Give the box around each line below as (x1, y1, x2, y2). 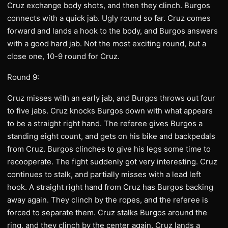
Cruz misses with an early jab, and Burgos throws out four (7, 93, 215, 103)
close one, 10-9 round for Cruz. (7, 51, 120, 61)
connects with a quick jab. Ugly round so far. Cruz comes (7, 13, 211, 23)
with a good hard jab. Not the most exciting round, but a (7, 39, 206, 48)
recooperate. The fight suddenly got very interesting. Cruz (7, 157, 217, 166)
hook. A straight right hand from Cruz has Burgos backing (7, 182, 213, 192)
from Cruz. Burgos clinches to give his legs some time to (7, 144, 211, 154)
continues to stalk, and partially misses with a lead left (7, 169, 201, 179)
